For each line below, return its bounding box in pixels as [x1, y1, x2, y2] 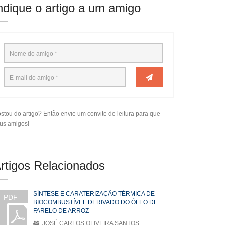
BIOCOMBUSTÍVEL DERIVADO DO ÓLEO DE [33, 199, 158, 206]
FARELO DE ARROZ [33, 207, 89, 214]
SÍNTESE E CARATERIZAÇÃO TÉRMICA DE [33, 190, 155, 197]
